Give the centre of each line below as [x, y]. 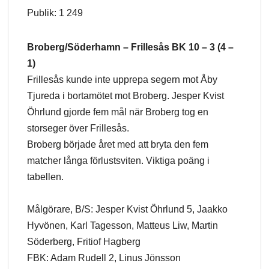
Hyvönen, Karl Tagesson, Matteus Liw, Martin [122, 226]
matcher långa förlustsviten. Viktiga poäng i [118, 161]
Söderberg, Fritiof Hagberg [84, 242]
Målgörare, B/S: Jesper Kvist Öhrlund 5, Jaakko [127, 210]
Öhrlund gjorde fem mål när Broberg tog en [118, 112]
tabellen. [45, 177]
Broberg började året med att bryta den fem [118, 145]
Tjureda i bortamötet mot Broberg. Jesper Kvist [125, 96]
